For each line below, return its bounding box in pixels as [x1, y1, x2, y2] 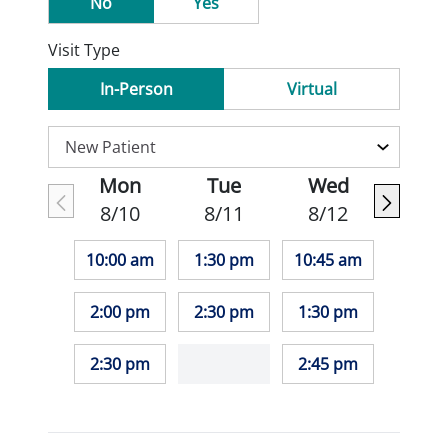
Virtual [286, 78, 337, 100]
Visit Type [48, 39, 120, 61]
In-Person [100, 78, 173, 100]
